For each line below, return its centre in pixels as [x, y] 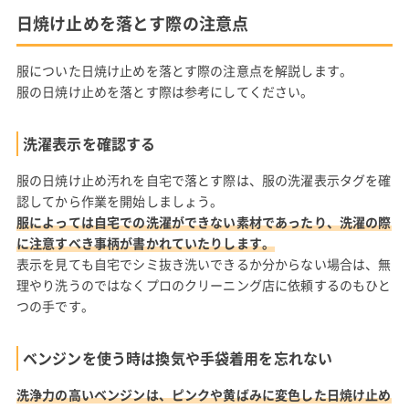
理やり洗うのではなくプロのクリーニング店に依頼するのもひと [204, 284]
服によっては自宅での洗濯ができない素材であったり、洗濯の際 [204, 221]
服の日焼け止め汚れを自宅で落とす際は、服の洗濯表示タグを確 [204, 179]
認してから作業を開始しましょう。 [120, 200]
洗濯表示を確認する [89, 143]
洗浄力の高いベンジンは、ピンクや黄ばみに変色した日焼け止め [204, 394]
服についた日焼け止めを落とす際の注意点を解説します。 [184, 70]
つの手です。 [55, 305]
